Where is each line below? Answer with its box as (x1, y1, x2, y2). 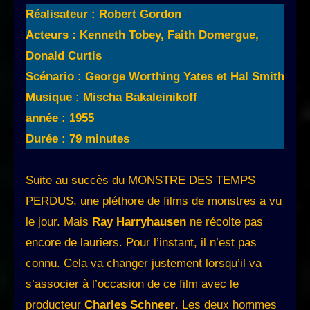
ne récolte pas (186, 215, 263, 228)
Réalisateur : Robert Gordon (26, 7, 181, 21)
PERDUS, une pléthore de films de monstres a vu (26, 194, 282, 208)
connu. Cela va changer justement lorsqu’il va (26, 256, 262, 270)
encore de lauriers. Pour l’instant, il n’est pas (26, 235, 257, 249)
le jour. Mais (26, 215, 92, 228)
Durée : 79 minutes (26, 131, 129, 145)
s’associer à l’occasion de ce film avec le (26, 277, 239, 291)
